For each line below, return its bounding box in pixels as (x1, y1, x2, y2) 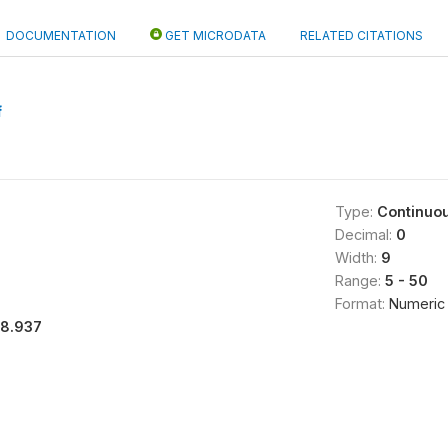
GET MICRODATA (162, 28, 266, 43)
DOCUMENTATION (6, 28, 116, 43)
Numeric (388, 295, 445, 312)
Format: (334, 295, 389, 312)
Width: (334, 249, 381, 266)
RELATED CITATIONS (300, 28, 423, 43)
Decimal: (334, 226, 396, 243)
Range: (334, 272, 385, 289)
